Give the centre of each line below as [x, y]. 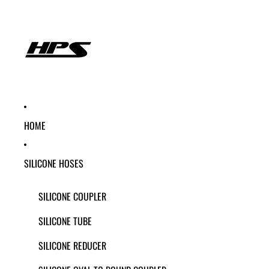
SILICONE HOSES [54, 163]
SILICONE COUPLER [72, 196]
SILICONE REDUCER [72, 245]
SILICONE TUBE [65, 221]
